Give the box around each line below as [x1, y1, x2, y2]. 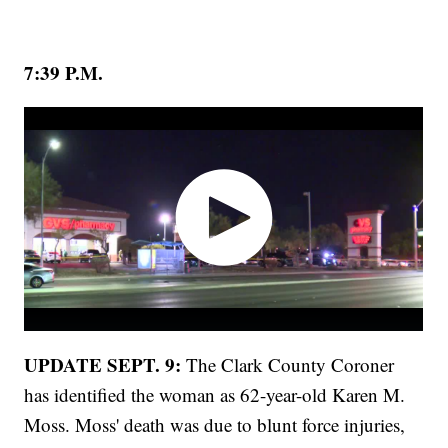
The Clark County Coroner [181, 352, 395, 378]
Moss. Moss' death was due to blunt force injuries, [24, 412, 406, 438]
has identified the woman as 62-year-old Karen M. [24, 382, 406, 408]
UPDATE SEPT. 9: [24, 351, 182, 379]
